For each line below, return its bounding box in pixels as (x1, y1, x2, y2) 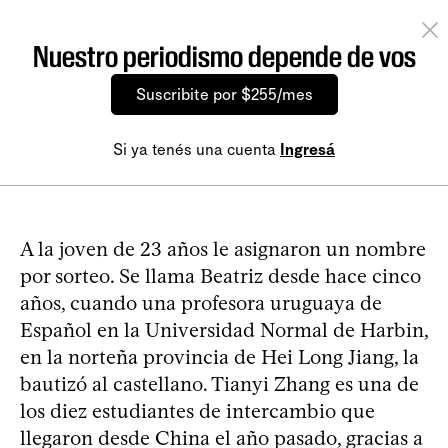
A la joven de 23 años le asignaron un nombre (20, 237, 426, 261)
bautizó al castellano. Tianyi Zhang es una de (20, 372, 419, 396)
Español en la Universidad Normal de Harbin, (20, 318, 428, 342)
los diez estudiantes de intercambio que (20, 399, 375, 423)
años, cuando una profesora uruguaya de (20, 291, 382, 315)
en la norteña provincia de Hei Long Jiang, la (20, 345, 419, 369)
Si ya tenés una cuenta (113, 140, 280, 159)
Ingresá (280, 140, 335, 159)
